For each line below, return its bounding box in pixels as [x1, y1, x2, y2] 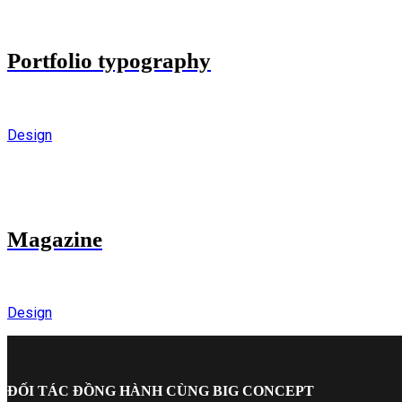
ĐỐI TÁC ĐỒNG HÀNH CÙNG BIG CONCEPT [7, 383, 314, 399]
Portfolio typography [7, 48, 211, 74]
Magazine [7, 226, 102, 251]
